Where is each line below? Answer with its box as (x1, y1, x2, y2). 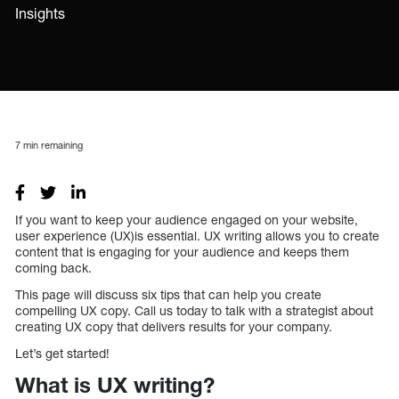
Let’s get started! (15, 345, 110, 361)
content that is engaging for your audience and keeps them (15, 243, 349, 259)
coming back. (15, 259, 92, 275)
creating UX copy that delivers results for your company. (15, 318, 336, 334)
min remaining (20, 138, 83, 151)
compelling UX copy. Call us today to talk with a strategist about (15, 302, 373, 318)
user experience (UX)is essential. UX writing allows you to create (15, 227, 379, 243)
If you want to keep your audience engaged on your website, (15, 211, 358, 227)
